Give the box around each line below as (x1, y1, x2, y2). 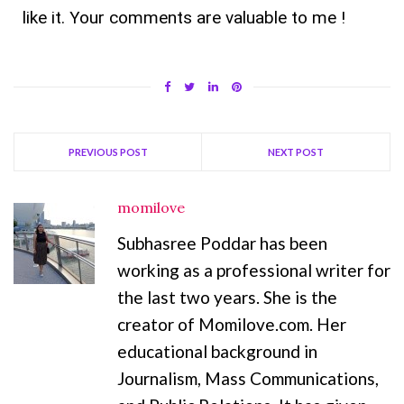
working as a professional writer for (117, 259, 390, 280)
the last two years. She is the (117, 286, 337, 308)
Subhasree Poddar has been (117, 232, 327, 253)
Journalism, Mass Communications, (117, 367, 379, 389)
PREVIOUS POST (68, 145, 148, 158)
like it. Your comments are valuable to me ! (23, 6, 345, 28)
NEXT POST (268, 145, 324, 158)
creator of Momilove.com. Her (117, 313, 346, 335)
